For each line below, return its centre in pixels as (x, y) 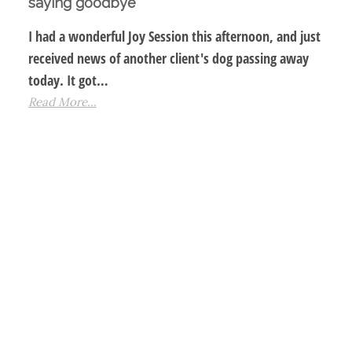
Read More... (62, 102)
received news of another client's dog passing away (168, 59)
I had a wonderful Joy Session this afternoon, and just (174, 37)
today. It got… (68, 81)
